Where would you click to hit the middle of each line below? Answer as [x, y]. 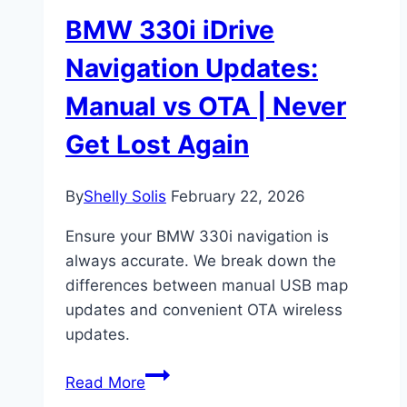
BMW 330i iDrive [170, 30]
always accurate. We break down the [201, 260]
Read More [105, 382]
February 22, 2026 [238, 196]
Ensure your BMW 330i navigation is [197, 236]
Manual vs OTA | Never [206, 106]
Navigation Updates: [192, 68]
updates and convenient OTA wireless [204, 309]
